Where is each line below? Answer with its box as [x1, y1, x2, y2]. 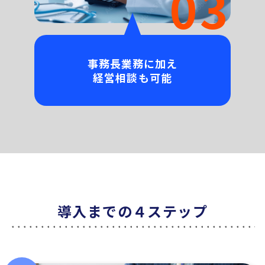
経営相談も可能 [93, 70, 172, 86]
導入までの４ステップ [57, 201, 208, 222]
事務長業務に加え [87, 56, 178, 72]
